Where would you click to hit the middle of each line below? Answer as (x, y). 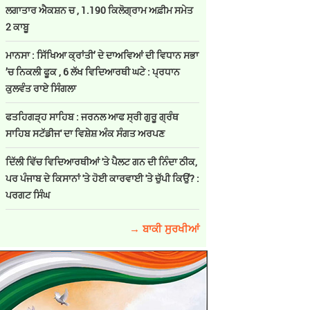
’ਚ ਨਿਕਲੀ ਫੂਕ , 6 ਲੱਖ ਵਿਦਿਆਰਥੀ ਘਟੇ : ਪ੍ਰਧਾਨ (93, 72)
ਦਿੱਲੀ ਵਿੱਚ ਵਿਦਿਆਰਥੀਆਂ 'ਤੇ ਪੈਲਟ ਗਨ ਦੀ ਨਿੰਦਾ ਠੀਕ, (101, 162)
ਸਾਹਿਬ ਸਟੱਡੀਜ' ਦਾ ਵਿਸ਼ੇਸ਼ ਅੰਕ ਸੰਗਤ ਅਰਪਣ (85, 133)
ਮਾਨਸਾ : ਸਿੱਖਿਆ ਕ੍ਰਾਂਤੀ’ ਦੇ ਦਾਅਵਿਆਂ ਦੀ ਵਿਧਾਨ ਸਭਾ (102, 55)
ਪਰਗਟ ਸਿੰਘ (28, 195)
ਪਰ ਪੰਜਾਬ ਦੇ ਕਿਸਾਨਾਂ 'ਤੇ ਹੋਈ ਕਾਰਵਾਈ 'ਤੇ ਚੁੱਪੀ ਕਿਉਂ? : (102, 178)
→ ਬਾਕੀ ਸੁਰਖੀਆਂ (164, 228)
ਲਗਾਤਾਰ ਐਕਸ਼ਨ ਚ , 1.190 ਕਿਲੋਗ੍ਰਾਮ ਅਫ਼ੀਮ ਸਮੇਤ (99, 10)
